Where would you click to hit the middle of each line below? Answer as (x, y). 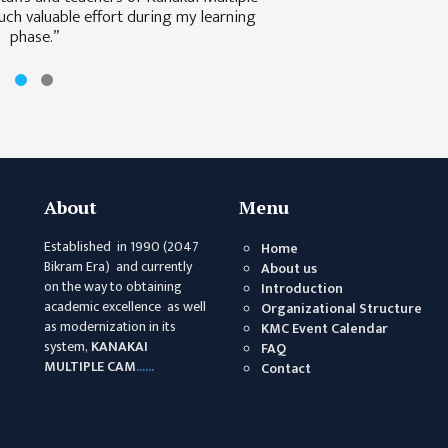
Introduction (302, 288)
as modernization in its (110, 326)
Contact (286, 368)
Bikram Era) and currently (118, 266)
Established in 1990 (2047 (121, 246)
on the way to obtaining (113, 286)
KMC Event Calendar (324, 328)
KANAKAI (119, 346)
